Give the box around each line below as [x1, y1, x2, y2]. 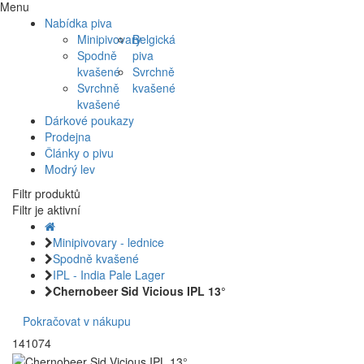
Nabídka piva [45, 15, 112, 32]
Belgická [132, 31, 175, 48]
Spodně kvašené [53, 250, 139, 267]
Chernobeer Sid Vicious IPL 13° [53, 283, 226, 300]
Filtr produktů [12, 185, 80, 202]
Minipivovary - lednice [53, 234, 164, 251]
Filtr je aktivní [12, 201, 80, 219]
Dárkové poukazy [45, 112, 134, 129]
